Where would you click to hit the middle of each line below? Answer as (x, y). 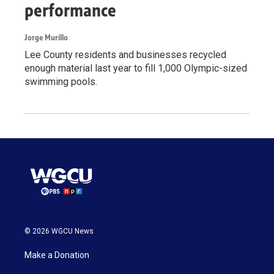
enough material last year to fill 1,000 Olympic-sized (136, 68)
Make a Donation (57, 255)
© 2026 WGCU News (59, 231)
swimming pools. (61, 82)
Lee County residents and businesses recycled (125, 55)
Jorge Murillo (46, 38)
